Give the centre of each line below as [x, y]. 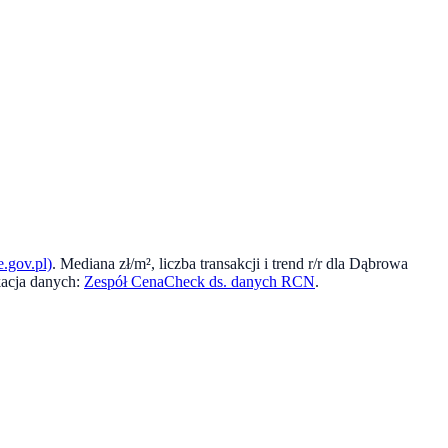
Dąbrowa [378, 263]
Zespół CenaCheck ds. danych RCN [199, 281]
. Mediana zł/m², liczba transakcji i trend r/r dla [200, 263]
